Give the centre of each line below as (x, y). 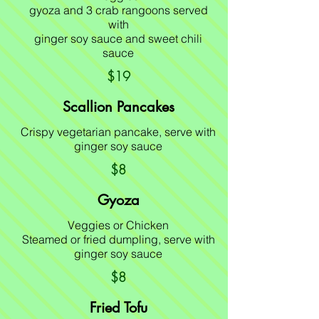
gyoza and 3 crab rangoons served (118, 10)
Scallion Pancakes (118, 107)
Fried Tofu (118, 308)
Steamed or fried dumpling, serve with (118, 239)
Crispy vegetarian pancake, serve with (118, 132)
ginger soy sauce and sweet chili (118, 38)
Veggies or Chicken (118, 225)
